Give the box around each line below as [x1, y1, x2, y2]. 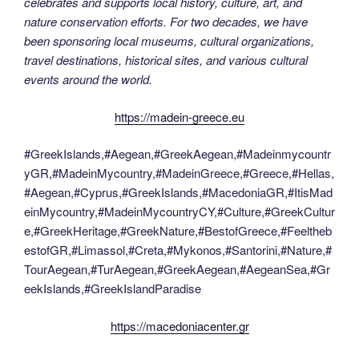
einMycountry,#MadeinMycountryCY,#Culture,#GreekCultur [24, 203, 335, 220]
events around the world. [24, 71, 152, 88]
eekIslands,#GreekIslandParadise [24, 280, 201, 297]
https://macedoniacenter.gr [110, 317, 249, 334]
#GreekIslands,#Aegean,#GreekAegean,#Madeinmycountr [24, 145, 331, 163]
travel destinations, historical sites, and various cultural [24, 51, 308, 69]
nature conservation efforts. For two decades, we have [24, 13, 308, 30]
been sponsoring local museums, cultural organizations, [24, 32, 314, 50]
